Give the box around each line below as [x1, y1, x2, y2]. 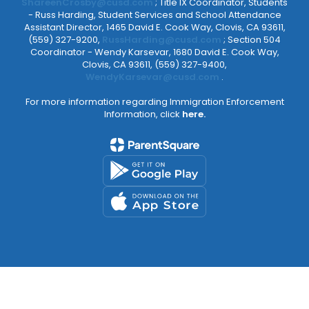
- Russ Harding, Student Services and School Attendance [28, 8, 281, 21]
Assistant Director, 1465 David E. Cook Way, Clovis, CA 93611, [23, 20, 286, 34]
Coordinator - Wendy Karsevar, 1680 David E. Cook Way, [30, 45, 279, 59]
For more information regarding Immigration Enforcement [25, 94, 284, 108]
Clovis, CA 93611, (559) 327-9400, [82, 57, 227, 71]
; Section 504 [223, 32, 281, 46]
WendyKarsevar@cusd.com [86, 70, 221, 83]
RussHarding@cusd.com [102, 32, 221, 46]
